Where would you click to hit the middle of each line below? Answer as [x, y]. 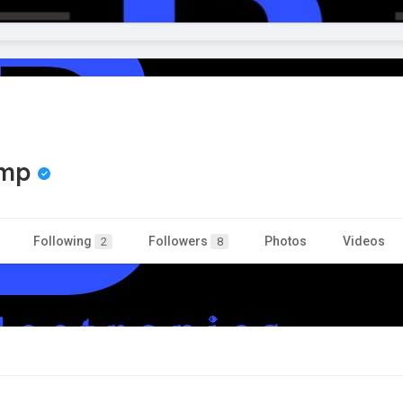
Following [64, 242]
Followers [179, 242]
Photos [286, 242]
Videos [364, 242]
